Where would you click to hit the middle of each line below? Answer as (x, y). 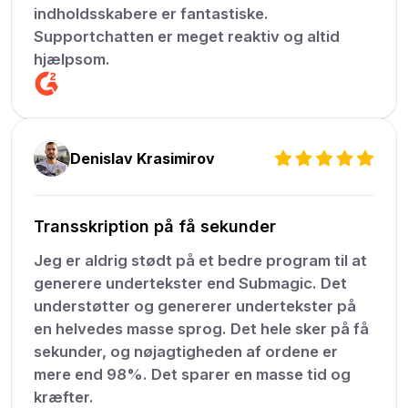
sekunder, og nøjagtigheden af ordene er (186, 352)
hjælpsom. (72, 60)
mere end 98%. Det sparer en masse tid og (193, 375)
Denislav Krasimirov (143, 159)
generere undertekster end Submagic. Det (191, 284)
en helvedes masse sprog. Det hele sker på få (202, 329)
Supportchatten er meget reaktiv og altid (187, 37)
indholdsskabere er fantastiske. (152, 14)
